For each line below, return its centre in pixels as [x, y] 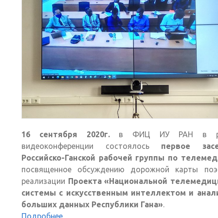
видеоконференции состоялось [91, 146]
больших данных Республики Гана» [92, 205]
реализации [45, 181]
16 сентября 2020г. [70, 135]
